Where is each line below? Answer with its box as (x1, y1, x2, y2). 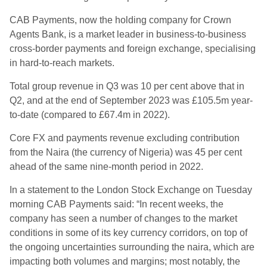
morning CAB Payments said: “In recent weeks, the (10, 199, 223, 209)
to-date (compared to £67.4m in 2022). (10, 110, 170, 120)
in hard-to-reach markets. (10, 58, 114, 68)
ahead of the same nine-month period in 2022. (10, 162, 203, 172)
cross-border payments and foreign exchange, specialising (10, 44, 256, 54)
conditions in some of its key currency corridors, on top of (10, 228, 247, 238)
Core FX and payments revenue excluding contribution (10, 133, 240, 143)
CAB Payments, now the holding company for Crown (10, 15, 231, 25)
